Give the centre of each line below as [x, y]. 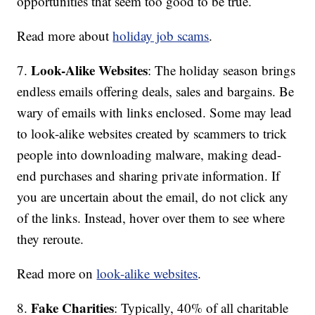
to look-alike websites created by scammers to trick [152, 134]
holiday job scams [161, 36]
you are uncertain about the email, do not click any [153, 197]
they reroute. [51, 239]
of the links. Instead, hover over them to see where [151, 218]
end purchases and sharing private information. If [149, 176]
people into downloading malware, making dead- [149, 155]
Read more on [57, 274]
